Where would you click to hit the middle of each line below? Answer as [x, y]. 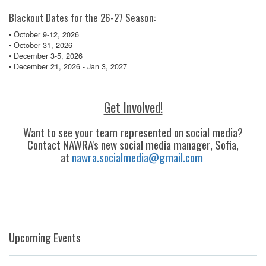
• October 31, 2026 [41, 45]
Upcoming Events [45, 237]
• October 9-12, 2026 [44, 34]
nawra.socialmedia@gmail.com [137, 157]
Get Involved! [133, 107]
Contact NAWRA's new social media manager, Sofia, [133, 144]
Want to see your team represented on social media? [133, 132]
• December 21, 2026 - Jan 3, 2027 [68, 66]
